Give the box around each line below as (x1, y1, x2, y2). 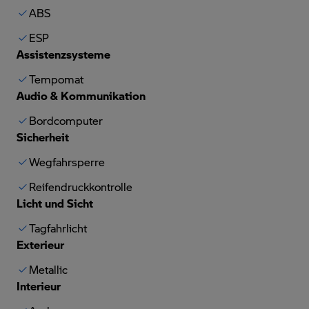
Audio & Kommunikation (17, 88, 146, 103)
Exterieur (17, 237, 64, 252)
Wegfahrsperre (29, 154, 105, 169)
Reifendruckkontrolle (29, 179, 132, 194)
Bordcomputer (29, 112, 103, 128)
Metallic (29, 261, 68, 277)
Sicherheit (17, 129, 69, 144)
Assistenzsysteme (17, 46, 110, 61)
